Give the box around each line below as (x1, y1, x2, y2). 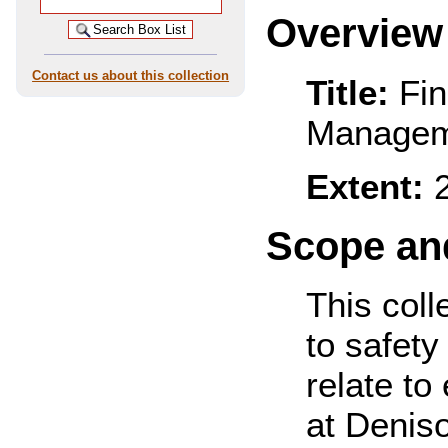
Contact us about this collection (32, 67, 230, 83)
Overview (266, 10, 444, 57)
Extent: (306, 167, 425, 207)
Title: (306, 72, 390, 112)
